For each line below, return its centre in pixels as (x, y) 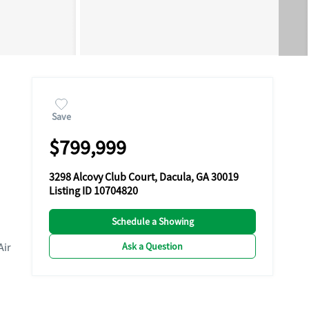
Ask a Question (152, 246)
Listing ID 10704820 (93, 191)
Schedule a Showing (152, 221)
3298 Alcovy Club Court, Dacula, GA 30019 (144, 177)
